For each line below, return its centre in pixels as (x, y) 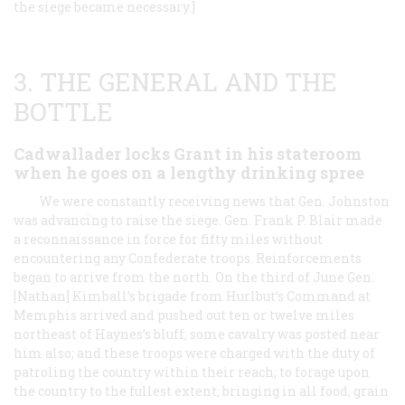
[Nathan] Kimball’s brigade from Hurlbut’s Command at (192, 296)
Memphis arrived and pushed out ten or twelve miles (184, 315)
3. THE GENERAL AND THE (175, 81)
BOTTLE (63, 111)
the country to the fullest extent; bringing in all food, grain (201, 391)
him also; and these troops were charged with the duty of (194, 353)
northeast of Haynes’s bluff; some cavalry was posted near (197, 334)
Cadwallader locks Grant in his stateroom (188, 153)
